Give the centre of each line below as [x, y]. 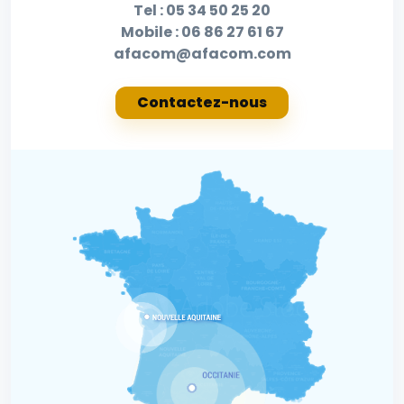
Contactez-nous [202, 103]
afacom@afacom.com [202, 54]
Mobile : [151, 32]
